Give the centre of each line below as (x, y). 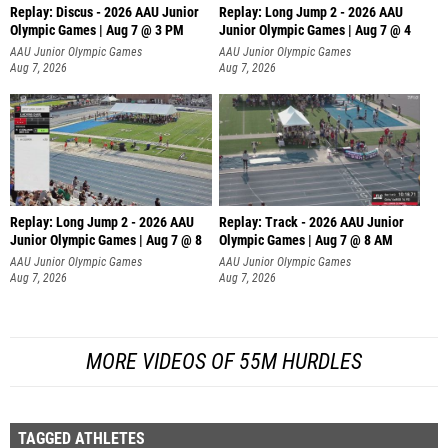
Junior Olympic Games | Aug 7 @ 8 (106, 241)
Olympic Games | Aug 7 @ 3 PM (97, 30)
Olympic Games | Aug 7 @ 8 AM (305, 241)
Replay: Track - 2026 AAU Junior (311, 223)
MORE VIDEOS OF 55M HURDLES (224, 361)
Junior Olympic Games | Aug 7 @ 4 (314, 30)
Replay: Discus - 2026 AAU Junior (104, 12)
